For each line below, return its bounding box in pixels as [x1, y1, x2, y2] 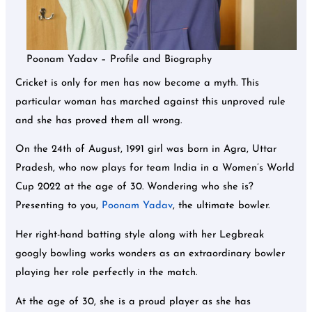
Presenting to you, [15, 201, 102, 212]
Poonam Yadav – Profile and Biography [26, 54, 212, 65]
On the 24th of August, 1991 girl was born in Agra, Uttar [15, 144, 277, 155]
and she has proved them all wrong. [15, 115, 182, 126]
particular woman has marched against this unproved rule [15, 96, 286, 107]
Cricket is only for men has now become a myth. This [15, 77, 260, 88]
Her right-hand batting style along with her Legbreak [15, 230, 265, 241]
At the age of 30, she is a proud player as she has [15, 296, 251, 307]
